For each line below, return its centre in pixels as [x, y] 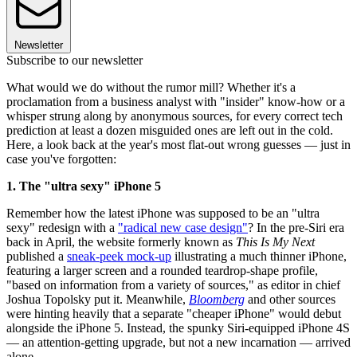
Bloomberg [217, 299]
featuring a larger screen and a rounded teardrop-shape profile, [162, 270]
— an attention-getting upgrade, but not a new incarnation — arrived [178, 342]
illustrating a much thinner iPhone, [259, 256]
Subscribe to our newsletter [75, 60]
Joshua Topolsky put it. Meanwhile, [98, 299]
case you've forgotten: [61, 159]
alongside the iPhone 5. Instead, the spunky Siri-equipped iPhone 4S [178, 328]
